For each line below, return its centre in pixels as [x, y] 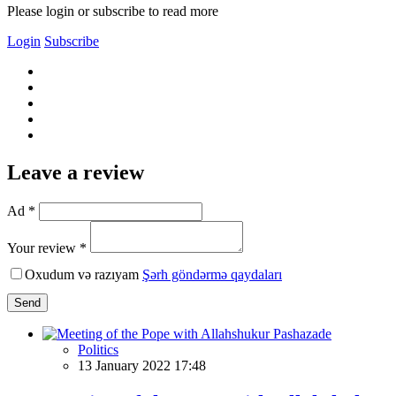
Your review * [47, 247]
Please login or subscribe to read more [113, 11]
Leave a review [76, 172]
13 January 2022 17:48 [142, 365]
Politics [98, 349]
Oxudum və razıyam [84, 274]
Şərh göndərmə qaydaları [212, 274]
